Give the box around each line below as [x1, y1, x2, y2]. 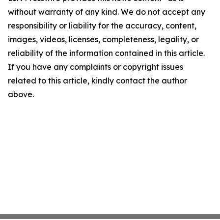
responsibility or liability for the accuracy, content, [8, 21, 196, 31]
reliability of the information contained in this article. [8, 48, 205, 58]
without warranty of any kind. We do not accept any [8, 7, 205, 17]
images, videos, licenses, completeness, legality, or [8, 34, 199, 45]
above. [8, 89, 34, 100]
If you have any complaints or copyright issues [8, 62, 183, 72]
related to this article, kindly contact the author [8, 76, 187, 86]
